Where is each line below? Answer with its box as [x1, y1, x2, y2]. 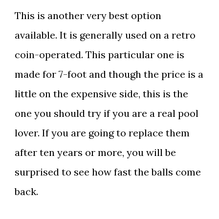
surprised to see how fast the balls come [15, 166, 201, 178]
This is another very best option [15, 9, 161, 22]
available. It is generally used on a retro [15, 29, 196, 42]
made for [15, 68, 59, 81]
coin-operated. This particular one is [15, 48, 184, 61]
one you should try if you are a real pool [15, 107, 198, 120]
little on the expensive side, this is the [15, 88, 188, 100]
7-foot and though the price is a [59, 68, 203, 81]
